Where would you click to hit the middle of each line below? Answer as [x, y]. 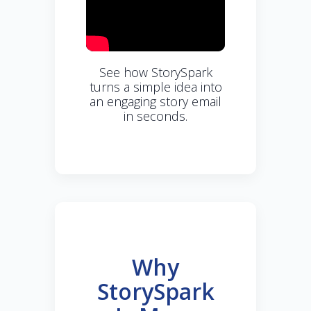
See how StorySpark [155, 73]
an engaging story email [155, 102]
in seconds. [155, 116]
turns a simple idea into [155, 87]
